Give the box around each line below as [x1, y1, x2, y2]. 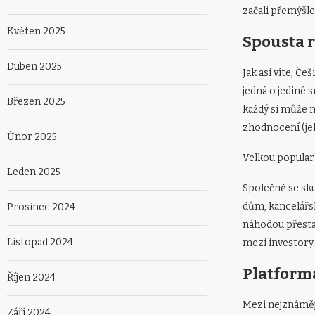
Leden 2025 [7, 166, 60, 179]
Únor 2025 [7, 131, 57, 143]
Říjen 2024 [7, 271, 56, 284]
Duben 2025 [7, 60, 62, 73]
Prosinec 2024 [7, 201, 75, 214]
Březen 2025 [7, 96, 65, 108]
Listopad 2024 [7, 236, 73, 249]
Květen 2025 [7, 25, 65, 38]
